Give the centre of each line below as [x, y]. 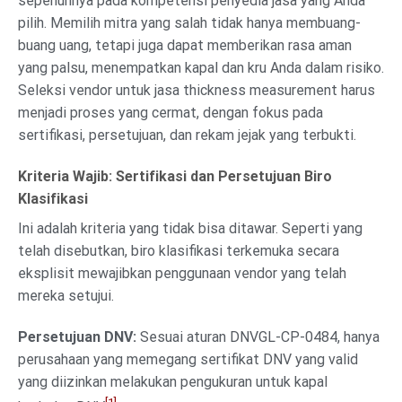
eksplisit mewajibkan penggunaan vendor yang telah [182, 274]
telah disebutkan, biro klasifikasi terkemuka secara [179, 251]
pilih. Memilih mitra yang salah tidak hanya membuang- [189, 23]
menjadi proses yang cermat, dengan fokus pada [170, 113]
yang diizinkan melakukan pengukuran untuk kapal [173, 381]
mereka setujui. [66, 296]
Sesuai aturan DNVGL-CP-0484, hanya [258, 336]
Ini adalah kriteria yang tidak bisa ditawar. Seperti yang [190, 229]
